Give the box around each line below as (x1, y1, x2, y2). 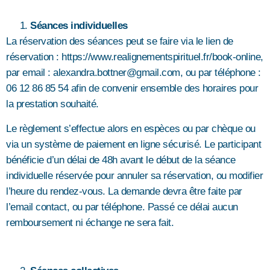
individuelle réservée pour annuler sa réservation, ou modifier (6, 169, 263, 181)
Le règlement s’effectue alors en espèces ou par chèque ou (6, 122, 256, 134)
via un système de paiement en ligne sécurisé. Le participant (6, 138, 261, 150)
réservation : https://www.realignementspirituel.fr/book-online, (6, 51, 263, 63)
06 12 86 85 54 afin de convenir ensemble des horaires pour (6, 83, 258, 95)
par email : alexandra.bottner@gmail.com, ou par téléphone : (6, 67, 261, 79)
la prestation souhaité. (6, 98, 101, 110)
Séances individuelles (30, 20, 128, 32)
